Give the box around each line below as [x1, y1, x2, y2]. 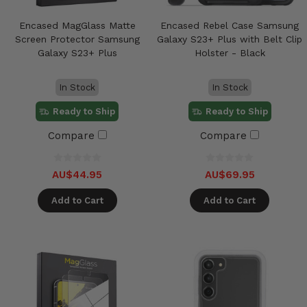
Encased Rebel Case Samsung [160, 19, 299, 31]
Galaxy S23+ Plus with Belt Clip [157, 33, 303, 45]
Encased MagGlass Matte [19, 19, 136, 31]
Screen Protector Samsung [14, 33, 140, 45]
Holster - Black [194, 47, 265, 58]
